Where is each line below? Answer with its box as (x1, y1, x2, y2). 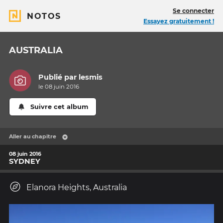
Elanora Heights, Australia (26, 183, 127, 193)
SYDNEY (9, 156, 40, 166)
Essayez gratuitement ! (143, 17, 214, 25)
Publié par (38, 73, 79, 82)
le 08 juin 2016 (38, 83, 80, 91)
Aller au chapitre (9, 133, 56, 140)
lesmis (79, 73, 103, 82)
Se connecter (173, 7, 214, 14)
